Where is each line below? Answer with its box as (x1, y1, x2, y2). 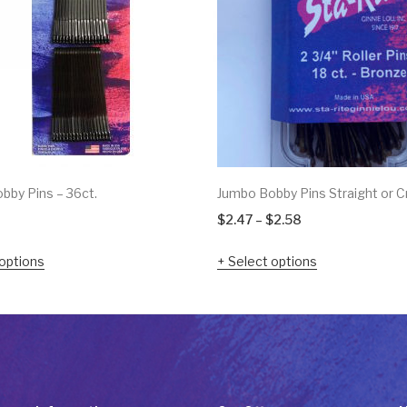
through (301, 282, 352, 298)
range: (301, 234, 341, 251)
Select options (228, 253, 317, 270)
